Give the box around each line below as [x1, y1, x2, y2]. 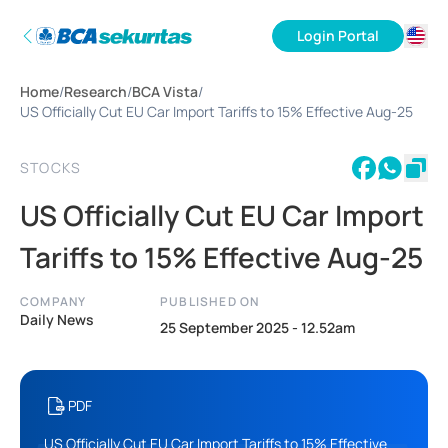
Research [64, 82, 127, 101]
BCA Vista [132, 82, 198, 101]
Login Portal [297, 26, 379, 45]
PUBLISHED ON [160, 293, 260, 310]
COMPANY [20, 293, 87, 310]
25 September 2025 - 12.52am [160, 318, 355, 337]
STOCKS [20, 158, 82, 177]
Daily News [20, 310, 94, 329]
